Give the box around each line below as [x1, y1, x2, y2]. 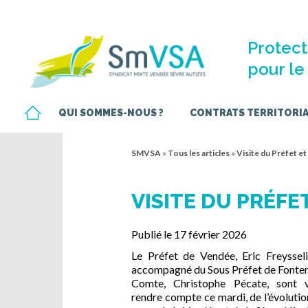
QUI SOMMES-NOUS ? [58, 107, 164, 118]
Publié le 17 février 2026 [131, 228, 247, 241]
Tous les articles [168, 148, 230, 159]
